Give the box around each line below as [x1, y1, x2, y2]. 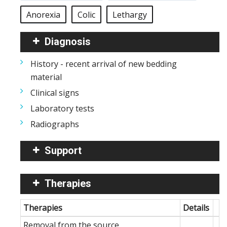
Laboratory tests [30, 103, 94, 114]
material [30, 71, 62, 83]
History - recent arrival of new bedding [30, 58, 177, 69]
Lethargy [112, 9, 147, 20]
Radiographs [30, 119, 79, 130]
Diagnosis [45, 35, 91, 48]
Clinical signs [30, 87, 79, 98]
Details [183, 202, 209, 213]
